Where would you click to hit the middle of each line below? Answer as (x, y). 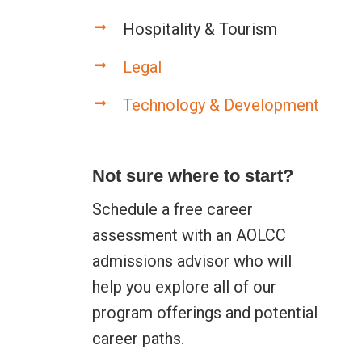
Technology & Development (221, 105)
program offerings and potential (204, 312)
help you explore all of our (184, 286)
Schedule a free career (172, 209)
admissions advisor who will (192, 261)
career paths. (138, 338)
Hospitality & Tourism (200, 29)
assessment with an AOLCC (189, 235)
